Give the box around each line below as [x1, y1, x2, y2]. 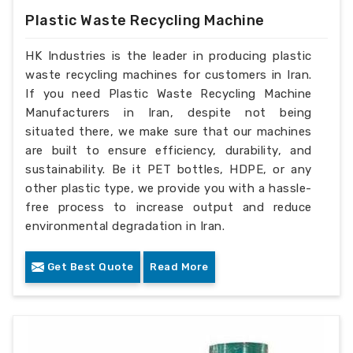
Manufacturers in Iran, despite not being [25, 105, 312, 120]
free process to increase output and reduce [25, 199, 312, 214]
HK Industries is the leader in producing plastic [25, 48, 312, 63]
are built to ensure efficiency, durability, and [25, 143, 312, 158]
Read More [150, 260, 209, 273]
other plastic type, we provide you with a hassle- [25, 180, 312, 195]
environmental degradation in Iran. [25, 218, 225, 233]
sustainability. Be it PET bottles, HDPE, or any [25, 162, 312, 176]
